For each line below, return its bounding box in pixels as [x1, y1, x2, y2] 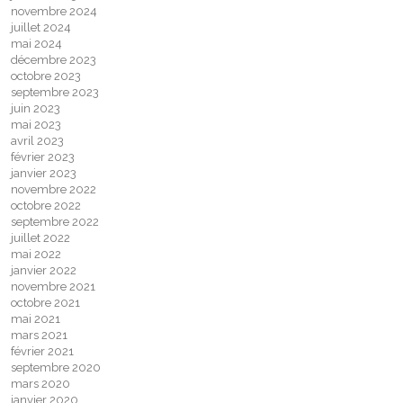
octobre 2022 [11, 199, 81, 212]
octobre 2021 [11, 296, 80, 309]
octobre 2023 [11, 69, 81, 83]
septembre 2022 [11, 215, 99, 228]
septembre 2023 [11, 85, 99, 99]
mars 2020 [11, 377, 70, 390]
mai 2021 [11, 312, 60, 326]
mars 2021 [11, 328, 67, 342]
